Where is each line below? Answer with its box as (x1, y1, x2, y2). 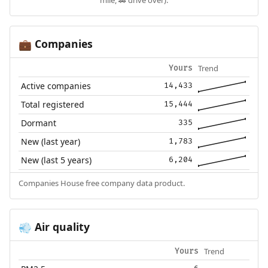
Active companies (21, 80, 92, 92)
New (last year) (21, 135, 81, 147)
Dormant (21, 117, 57, 129)
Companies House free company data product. (18, 177, 185, 188)
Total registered (21, 98, 85, 110)
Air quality (31, 219, 90, 234)
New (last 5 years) (21, 154, 92, 166)
